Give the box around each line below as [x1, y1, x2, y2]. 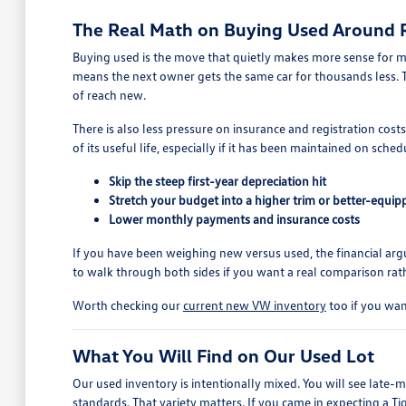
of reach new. [72, 87, 146, 102]
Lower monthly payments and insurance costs [108, 211, 360, 227]
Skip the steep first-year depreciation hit [108, 173, 326, 188]
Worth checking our [72, 297, 183, 313]
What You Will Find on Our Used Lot [72, 344, 374, 366]
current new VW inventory [182, 297, 326, 313]
